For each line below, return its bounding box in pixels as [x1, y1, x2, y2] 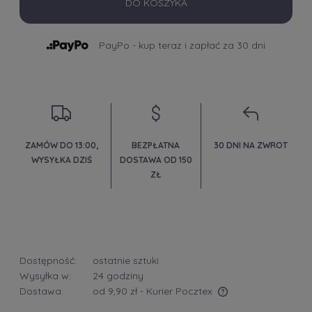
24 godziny [93, 269, 143, 282]
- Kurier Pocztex [140, 284, 212, 297]
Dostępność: [19, 253, 77, 267]
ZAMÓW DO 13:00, [24, 140, 98, 151]
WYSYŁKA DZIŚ [31, 155, 92, 166]
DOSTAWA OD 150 [119, 155, 192, 166]
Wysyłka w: [19, 269, 71, 282]
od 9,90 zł [93, 284, 137, 297]
